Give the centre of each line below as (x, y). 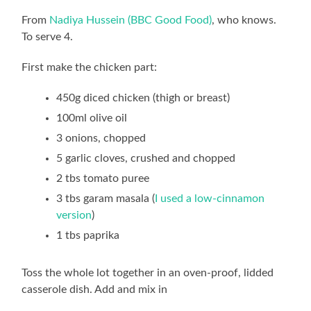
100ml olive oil (92, 118)
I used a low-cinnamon (210, 199)
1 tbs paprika (88, 235)
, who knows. (244, 20)
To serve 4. (48, 37)
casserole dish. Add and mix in (95, 289)
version (74, 215)
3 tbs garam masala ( (106, 199)
